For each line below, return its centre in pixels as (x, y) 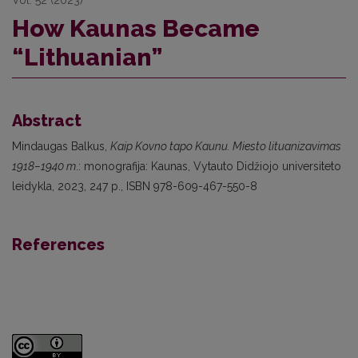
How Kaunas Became (136, 28)
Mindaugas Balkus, (61, 146)
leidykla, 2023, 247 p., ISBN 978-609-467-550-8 (135, 186)
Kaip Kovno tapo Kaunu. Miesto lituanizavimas (226, 146)
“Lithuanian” (87, 57)
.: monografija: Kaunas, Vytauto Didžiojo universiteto (209, 166)
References (58, 244)
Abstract (47, 120)
